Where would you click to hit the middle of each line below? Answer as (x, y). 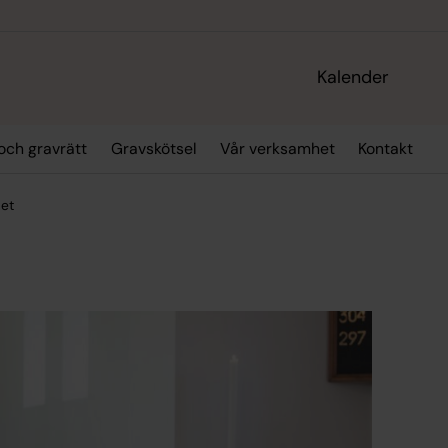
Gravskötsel (153, 149)
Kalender (353, 77)
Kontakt (386, 149)
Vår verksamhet (277, 149)
